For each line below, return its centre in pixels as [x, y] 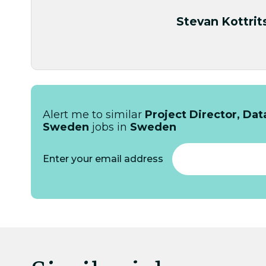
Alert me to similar [94, 114]
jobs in [110, 127]
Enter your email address [103, 159]
